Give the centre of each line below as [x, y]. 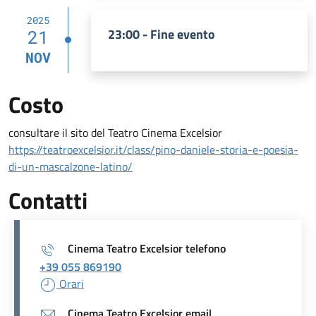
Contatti [48, 200]
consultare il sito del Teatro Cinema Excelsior [115, 132]
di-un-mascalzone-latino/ [71, 166]
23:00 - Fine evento [162, 34]
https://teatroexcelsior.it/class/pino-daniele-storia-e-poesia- [153, 149]
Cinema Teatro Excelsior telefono [147, 248]
